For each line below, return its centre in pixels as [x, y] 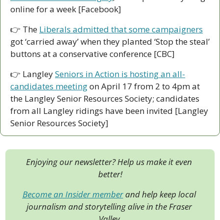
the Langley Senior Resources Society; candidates [105, 99]
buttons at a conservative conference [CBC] [93, 54]
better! [110, 174]
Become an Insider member [73, 194]
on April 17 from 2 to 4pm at [144, 86]
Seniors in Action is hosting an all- [120, 74]
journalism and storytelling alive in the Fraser [109, 207]
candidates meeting [49, 86]
